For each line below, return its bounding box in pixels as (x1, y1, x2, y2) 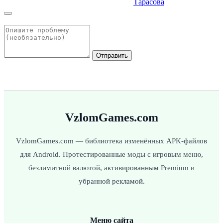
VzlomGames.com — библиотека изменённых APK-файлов (16, 136, 207, 145)
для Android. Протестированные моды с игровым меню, (20, 150, 203, 158)
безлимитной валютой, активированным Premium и (28, 163, 195, 172)
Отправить (96, 51, 128, 59)
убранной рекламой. (78, 177, 145, 185)
